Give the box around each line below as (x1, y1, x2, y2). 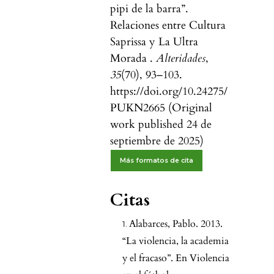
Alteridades (156, 51, 206, 67)
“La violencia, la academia (122, 234, 229, 248)
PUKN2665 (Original (110, 100, 212, 116)
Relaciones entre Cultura (110, 18, 226, 34)
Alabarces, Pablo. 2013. (129, 217, 223, 231)
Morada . (110, 51, 156, 67)
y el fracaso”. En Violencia (122, 251, 229, 265)
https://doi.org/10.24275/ (110, 84, 228, 100)
